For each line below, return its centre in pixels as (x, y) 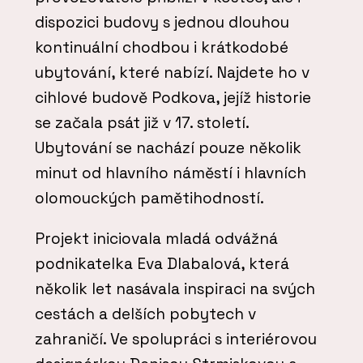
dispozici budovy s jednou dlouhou (162, 23)
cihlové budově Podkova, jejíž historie (173, 98)
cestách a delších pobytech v (145, 314)
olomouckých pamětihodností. (153, 199)
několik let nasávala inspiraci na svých (175, 289)
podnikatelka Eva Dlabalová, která (162, 264)
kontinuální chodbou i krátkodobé (162, 48)
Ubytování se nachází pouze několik (168, 148)
